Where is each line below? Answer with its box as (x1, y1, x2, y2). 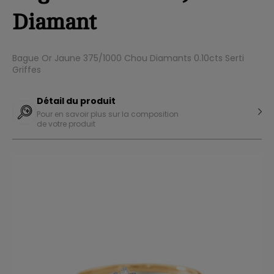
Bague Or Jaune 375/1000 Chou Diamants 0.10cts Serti (12, 52, 244, 64)
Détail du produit (37, 95, 116, 107)
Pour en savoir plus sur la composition (37, 109, 179, 119)
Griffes (12, 64, 41, 76)
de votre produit (37, 119, 95, 129)
